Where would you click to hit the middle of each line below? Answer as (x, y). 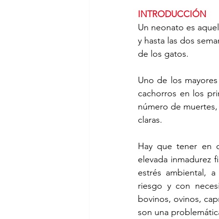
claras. (151, 120)
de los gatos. (163, 54)
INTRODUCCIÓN (173, 14)
